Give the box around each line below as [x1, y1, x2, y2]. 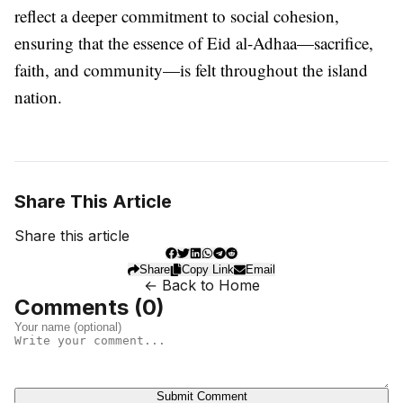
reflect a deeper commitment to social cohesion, [14, 4, 339, 28]
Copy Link [182, 263, 235, 277]
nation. [14, 85, 62, 109]
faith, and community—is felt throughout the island [14, 58, 368, 82]
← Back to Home [143, 276, 260, 295]
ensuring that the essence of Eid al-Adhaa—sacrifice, [14, 31, 373, 55]
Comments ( [14, 294, 142, 321]
